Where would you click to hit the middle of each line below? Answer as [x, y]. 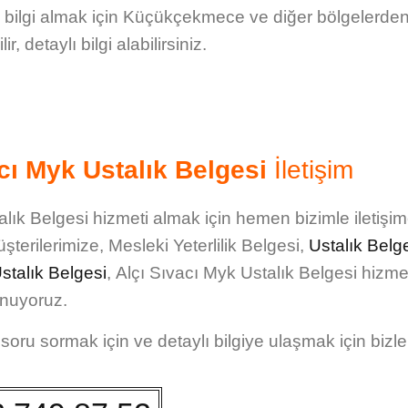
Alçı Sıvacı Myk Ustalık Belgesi [236, 273]
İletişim [310, 170]
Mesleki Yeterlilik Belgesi [204, 246]
